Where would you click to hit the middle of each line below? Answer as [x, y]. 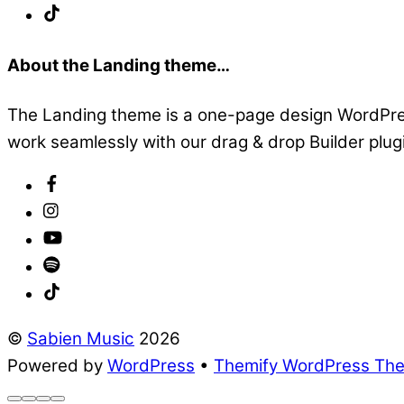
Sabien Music [81, 338]
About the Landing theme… [119, 66]
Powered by [57, 365]
